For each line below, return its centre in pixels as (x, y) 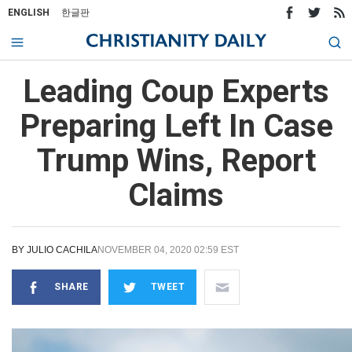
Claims (176, 195)
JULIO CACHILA (62, 250)
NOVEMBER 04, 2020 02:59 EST (168, 250)
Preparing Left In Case (176, 126)
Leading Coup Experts (176, 92)
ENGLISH (29, 13)
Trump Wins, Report (176, 161)
